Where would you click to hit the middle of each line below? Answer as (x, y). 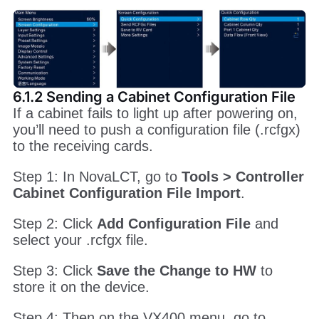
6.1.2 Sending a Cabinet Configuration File (154, 97)
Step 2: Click (54, 224)
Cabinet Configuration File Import (126, 193)
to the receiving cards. (83, 146)
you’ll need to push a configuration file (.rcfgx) (156, 130)
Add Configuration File (173, 224)
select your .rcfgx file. (80, 240)
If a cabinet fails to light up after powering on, (155, 114)
